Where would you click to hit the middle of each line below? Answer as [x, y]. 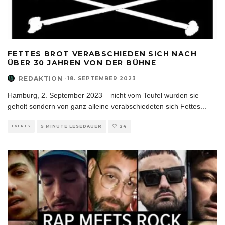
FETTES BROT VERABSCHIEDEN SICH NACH [102, 53]
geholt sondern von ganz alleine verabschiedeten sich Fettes [104, 106]
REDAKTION [41, 78]
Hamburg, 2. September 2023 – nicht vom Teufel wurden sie [103, 95]
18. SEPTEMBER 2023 [102, 78]
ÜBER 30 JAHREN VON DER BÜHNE [82, 63]
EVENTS [21, 126]
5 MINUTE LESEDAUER [72, 126]
